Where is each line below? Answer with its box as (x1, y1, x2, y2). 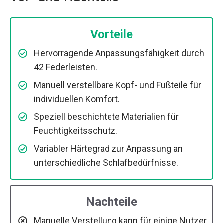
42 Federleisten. (34, 61, 97, 72)
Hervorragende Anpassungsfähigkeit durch (34, 47, 204, 58)
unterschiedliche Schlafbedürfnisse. (34, 157, 178, 168)
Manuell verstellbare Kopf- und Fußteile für (34, 79, 201, 90)
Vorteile (90, 27, 133, 41)
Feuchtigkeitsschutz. (34, 125, 117, 136)
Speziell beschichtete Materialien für (34, 111, 179, 122)
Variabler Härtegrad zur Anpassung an (34, 143, 183, 154)
